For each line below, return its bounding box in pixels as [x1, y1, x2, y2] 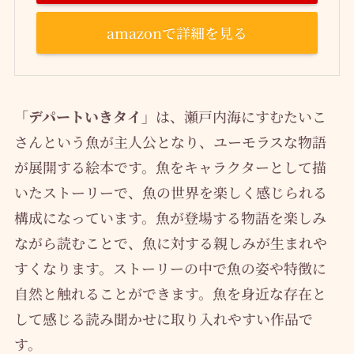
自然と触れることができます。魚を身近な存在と [13, 283, 326, 304]
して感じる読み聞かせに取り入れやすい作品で [13, 308, 313, 330]
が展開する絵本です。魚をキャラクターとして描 [13, 156, 326, 178]
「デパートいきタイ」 [13, 106, 156, 127]
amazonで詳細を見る [107, 22, 247, 43]
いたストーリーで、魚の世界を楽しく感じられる [13, 182, 327, 203]
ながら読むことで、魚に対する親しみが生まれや [13, 232, 327, 254]
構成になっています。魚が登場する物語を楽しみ [13, 207, 326, 228]
